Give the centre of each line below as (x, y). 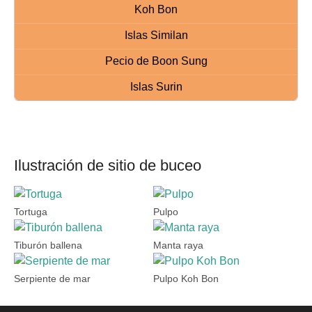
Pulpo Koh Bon (186, 279)
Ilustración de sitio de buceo (108, 165)
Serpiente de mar (52, 279)
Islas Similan (156, 35)
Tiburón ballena (48, 245)
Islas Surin (156, 87)
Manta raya (178, 245)
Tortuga (31, 212)
